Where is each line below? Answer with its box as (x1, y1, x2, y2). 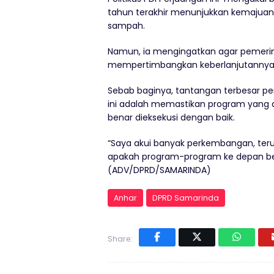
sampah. (108, 19, 147, 32)
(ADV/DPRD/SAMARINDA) (108, 163, 213, 176)
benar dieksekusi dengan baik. (108, 111, 235, 124)
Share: (108, 233, 133, 244)
